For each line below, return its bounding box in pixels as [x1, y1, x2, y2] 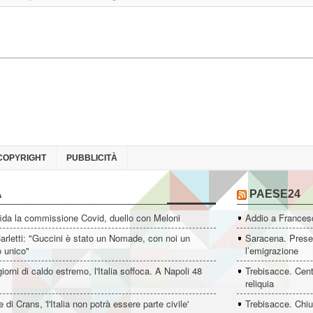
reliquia [245, 277, 274, 290]
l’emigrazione [245, 244, 298, 257]
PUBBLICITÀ [66, 153, 117, 163]
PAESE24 [249, 188, 300, 200]
